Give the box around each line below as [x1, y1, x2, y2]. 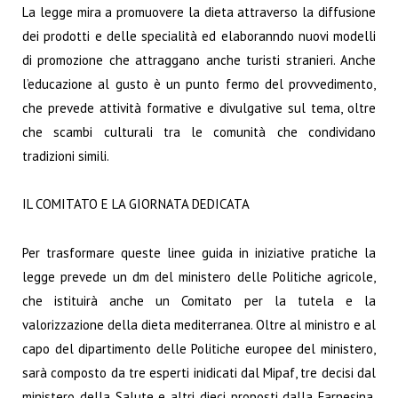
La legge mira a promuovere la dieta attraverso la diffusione [22, 3, 376, 20]
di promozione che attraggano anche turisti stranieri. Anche [22, 51, 376, 68]
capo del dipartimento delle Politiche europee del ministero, [22, 340, 376, 358]
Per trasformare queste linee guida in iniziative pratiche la [22, 244, 376, 262]
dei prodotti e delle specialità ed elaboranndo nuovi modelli [22, 27, 376, 44]
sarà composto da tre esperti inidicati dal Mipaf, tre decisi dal [22, 364, 376, 382]
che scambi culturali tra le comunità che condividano [22, 123, 376, 140]
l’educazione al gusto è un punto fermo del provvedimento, [22, 75, 376, 92]
